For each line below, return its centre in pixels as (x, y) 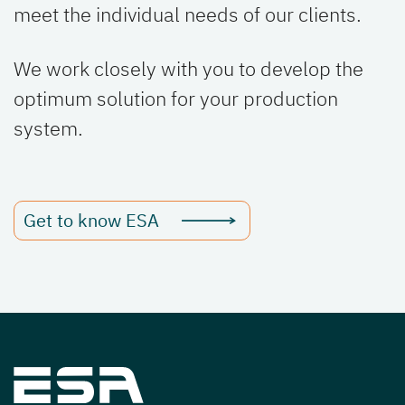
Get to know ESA (91, 221)
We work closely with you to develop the (188, 69)
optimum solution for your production (176, 99)
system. (48, 128)
